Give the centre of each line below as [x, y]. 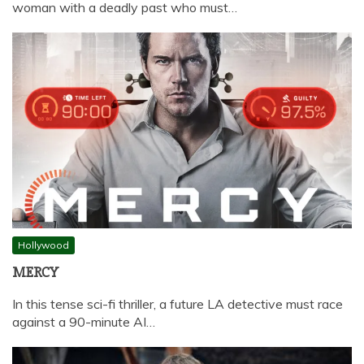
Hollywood [43, 245]
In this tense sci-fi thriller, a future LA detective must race [178, 303]
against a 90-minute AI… [84, 321]
